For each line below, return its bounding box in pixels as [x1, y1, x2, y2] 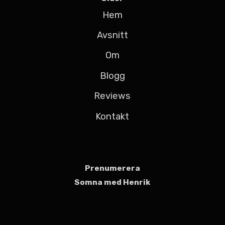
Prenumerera [84, 163, 140, 173]
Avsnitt [96, 30, 128, 41]
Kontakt [95, 110, 130, 122]
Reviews [94, 90, 131, 102]
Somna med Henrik [74, 177, 151, 187]
